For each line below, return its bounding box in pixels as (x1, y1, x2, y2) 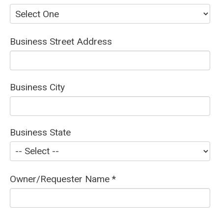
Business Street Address (10, 36, 112, 48)
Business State (10, 126, 71, 138)
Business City (10, 81, 65, 93)
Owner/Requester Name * (10, 173, 116, 185)
